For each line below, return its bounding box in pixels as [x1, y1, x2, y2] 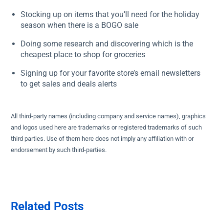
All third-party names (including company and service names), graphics [11, 112, 206, 120]
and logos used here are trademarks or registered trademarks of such [11, 124, 202, 131]
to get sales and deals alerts [21, 79, 117, 88]
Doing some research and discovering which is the [21, 39, 194, 48]
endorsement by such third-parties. [11, 146, 107, 153]
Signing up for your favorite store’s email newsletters [21, 68, 201, 78]
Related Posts [11, 199, 84, 213]
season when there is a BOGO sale [21, 21, 139, 30]
